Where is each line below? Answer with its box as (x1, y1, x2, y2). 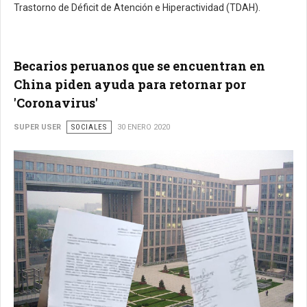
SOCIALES (71, 122, 107, 132)
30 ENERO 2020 (117, 122, 170, 132)
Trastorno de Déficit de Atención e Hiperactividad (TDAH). (14, 1, 260, 13)
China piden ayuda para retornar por (14, 75, 246, 93)
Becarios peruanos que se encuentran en (14, 57, 265, 74)
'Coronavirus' (14, 94, 98, 111)
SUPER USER (14, 122, 61, 132)
